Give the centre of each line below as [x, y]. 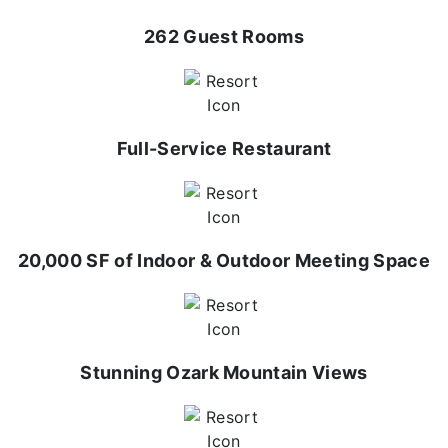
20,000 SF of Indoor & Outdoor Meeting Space [224, 260]
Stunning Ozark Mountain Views [224, 372]
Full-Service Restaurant [224, 148]
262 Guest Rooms [224, 36]
